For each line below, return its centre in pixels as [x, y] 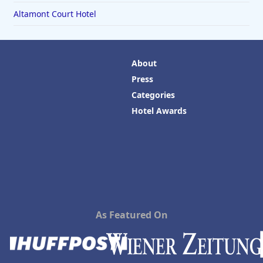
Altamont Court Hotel [55, 14]
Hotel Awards [159, 111]
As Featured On [131, 215]
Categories [153, 95]
